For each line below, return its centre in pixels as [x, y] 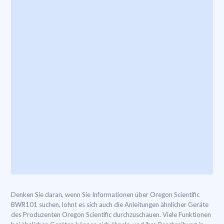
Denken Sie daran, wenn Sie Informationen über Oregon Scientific [105, 194]
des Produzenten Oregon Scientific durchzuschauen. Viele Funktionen [111, 214]
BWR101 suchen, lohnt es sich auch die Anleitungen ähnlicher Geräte [110, 204]
